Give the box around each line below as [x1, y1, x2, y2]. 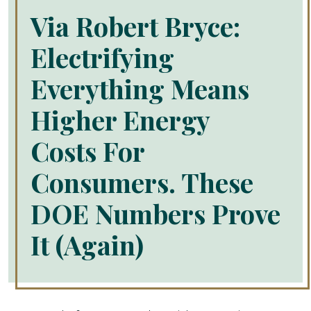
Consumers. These [31, 165, 253, 200]
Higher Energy [31, 102, 210, 137]
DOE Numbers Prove [31, 196, 280, 231]
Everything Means [31, 71, 249, 106]
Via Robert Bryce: [31, 8, 240, 44]
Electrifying [31, 40, 174, 75]
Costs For [31, 133, 145, 169]
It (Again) [31, 227, 144, 262]
